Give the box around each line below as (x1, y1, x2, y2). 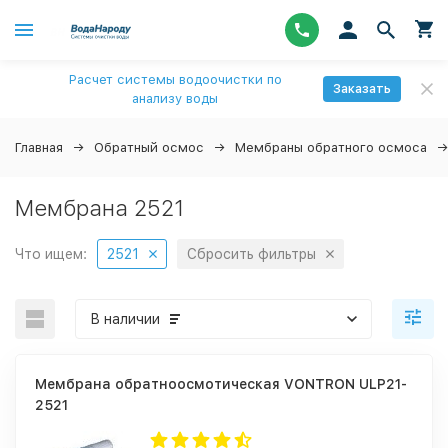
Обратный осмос (94, 140, 204, 155)
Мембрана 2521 (15, 195, 184, 221)
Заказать (333, 81, 391, 96)
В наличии (90, 311, 160, 327)
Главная (15, 140, 63, 155)
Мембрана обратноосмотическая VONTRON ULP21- (35, 376, 407, 392)
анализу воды (132, 91, 218, 106)
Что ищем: (15, 246, 87, 262)
